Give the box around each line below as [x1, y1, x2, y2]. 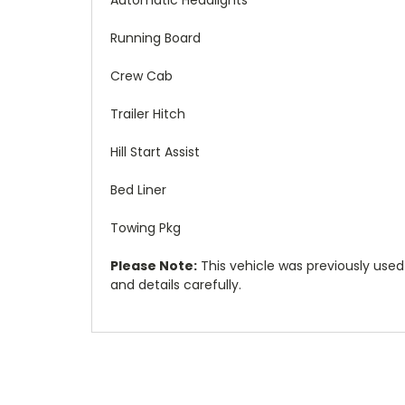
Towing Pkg [110, 218, 181, 237]
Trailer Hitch [110, 104, 185, 123]
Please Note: [110, 256, 197, 275]
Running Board [110, 28, 201, 47]
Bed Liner [110, 180, 166, 199]
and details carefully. [110, 275, 241, 294]
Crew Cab [110, 66, 173, 85]
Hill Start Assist [110, 142, 200, 161]
